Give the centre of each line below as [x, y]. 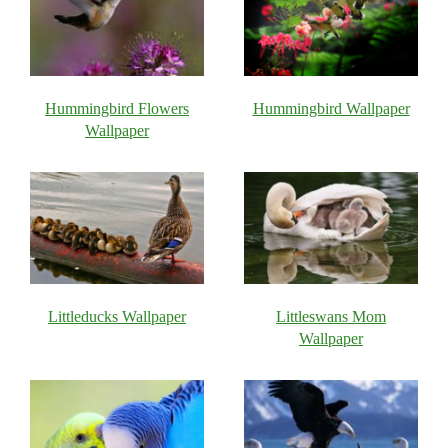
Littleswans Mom [331, 316]
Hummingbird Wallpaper [331, 108]
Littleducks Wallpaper [117, 316]
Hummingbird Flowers [117, 108]
